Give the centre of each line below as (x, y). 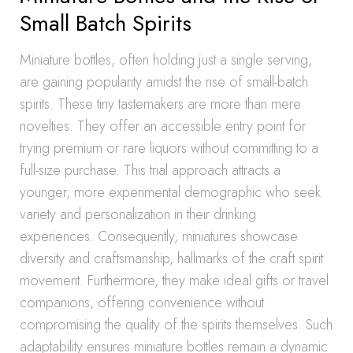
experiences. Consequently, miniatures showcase (159, 236)
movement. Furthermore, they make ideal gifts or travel (174, 281)
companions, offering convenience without (142, 303)
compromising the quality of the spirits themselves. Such (176, 325)
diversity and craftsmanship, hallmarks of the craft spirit (171, 258)
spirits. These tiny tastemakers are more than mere (160, 104)
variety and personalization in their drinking (138, 214)
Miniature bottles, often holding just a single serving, (166, 60)
